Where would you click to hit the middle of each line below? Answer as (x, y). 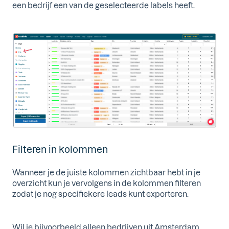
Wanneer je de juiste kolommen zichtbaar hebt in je (106, 173)
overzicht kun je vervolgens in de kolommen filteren (107, 183)
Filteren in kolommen (60, 149)
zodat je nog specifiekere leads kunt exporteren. (100, 194)
